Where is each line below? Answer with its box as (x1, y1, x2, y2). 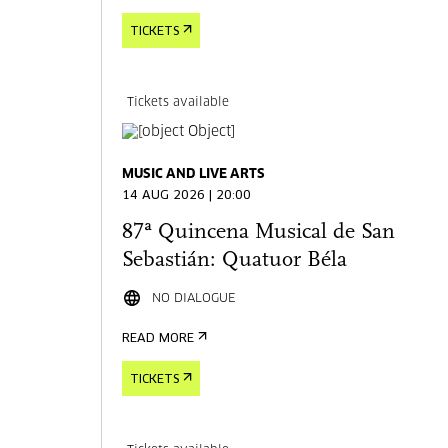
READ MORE (122, 333, 195, 345)
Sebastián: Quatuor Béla (122, 249, 348, 272)
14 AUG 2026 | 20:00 (122, 190, 252, 202)
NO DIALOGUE (152, 292, 237, 305)
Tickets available (127, 97, 230, 109)
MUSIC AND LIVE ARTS (122, 168, 266, 181)
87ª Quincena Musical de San (122, 221, 396, 244)
